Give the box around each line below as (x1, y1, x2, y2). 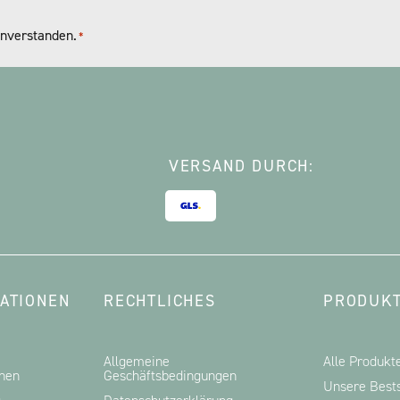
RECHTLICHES (104, 290, 216, 312)
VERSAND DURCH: (168, 155, 314, 177)
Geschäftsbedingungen (104, 366, 237, 385)
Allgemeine (104, 352, 170, 371)
